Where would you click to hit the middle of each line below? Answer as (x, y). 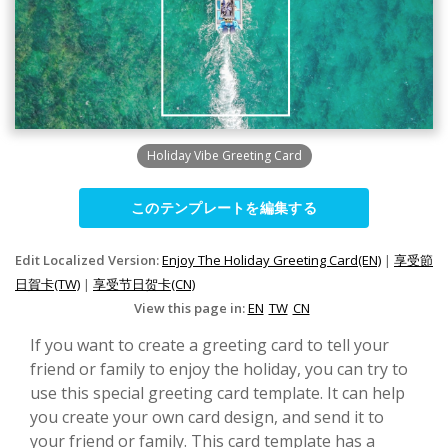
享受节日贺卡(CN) (144, 283)
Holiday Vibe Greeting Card (224, 155)
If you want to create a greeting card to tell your (209, 344)
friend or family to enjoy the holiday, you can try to (219, 368)
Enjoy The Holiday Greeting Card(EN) (271, 259)
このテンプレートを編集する (224, 207)
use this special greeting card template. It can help (217, 392)
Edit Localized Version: (88, 259)
